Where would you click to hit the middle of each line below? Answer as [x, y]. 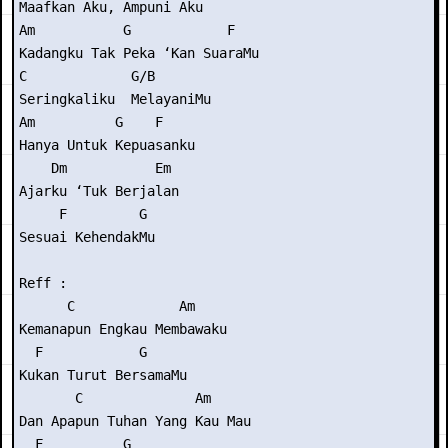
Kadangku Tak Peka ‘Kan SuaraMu [139, 53]
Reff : [43, 283]
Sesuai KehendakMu [87, 237]
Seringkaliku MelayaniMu [115, 99]
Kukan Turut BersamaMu [103, 375]
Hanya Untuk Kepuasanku [107, 145]
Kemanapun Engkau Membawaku [123, 329]
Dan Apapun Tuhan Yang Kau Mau [135, 421]
